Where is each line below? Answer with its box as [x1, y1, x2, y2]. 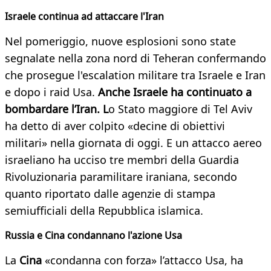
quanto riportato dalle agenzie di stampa [5, 186, 215, 201]
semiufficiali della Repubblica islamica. [5, 203, 203, 218]
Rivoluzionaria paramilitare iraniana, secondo [5, 169, 237, 184]
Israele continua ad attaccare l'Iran [5, 10, 164, 24]
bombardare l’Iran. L [5, 102, 108, 117]
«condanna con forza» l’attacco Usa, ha [45, 253, 243, 268]
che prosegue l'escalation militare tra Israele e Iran [5, 68, 266, 83]
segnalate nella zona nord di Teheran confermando [5, 51, 266, 66]
